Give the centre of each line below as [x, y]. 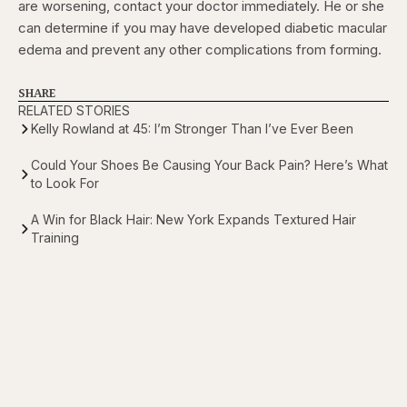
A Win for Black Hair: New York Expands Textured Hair [194, 220]
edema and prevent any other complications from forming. [200, 50]
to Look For [65, 184]
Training [55, 238]
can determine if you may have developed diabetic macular [203, 28]
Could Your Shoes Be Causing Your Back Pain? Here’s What [209, 165]
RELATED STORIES [74, 111]
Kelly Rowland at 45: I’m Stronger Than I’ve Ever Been [192, 129]
